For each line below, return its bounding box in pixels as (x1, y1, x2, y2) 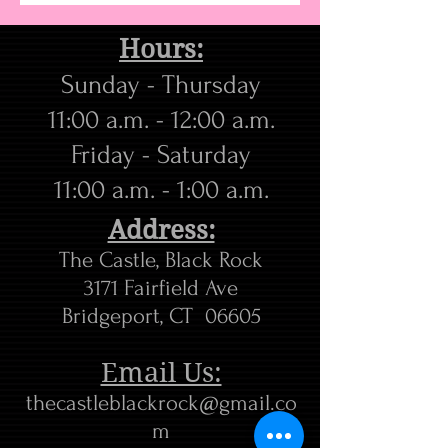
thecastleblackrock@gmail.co (25, 390, 297, 416)
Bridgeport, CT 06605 (61, 303, 261, 329)
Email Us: (100, 356, 222, 388)
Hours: (119, 34, 203, 64)
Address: (107, 215, 215, 245)
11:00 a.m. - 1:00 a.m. (53, 175, 269, 205)
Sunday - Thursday (61, 70, 261, 100)
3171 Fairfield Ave (84, 275, 238, 301)
